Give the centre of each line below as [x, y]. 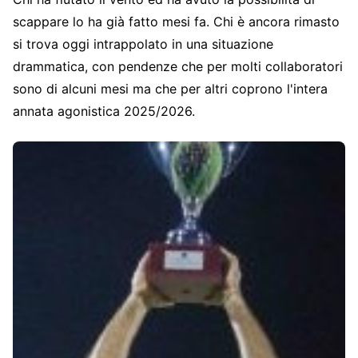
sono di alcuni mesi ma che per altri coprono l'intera [170, 89]
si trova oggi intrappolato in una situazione [143, 44]
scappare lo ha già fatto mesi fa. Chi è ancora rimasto [176, 22]
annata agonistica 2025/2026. [104, 111]
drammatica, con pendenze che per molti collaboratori [178, 67]
